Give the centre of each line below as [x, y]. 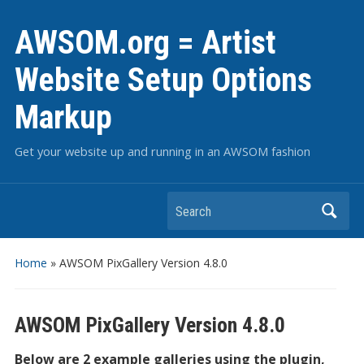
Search [188, 206]
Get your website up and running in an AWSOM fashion [162, 151]
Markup [63, 117]
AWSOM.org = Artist [145, 43]
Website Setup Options [163, 80]
